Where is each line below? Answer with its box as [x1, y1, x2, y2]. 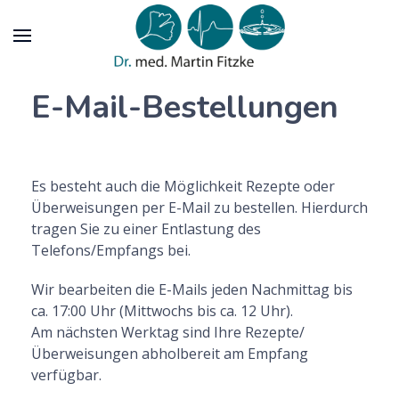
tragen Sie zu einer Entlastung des [31, 219, 261, 239]
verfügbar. [31, 365, 102, 385]
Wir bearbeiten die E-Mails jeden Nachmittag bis [31, 280, 353, 299]
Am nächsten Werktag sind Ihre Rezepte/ [31, 322, 305, 342]
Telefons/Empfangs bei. [31, 240, 191, 260]
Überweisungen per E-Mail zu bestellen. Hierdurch [31, 198, 368, 217]
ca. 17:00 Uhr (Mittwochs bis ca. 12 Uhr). [31, 301, 293, 321]
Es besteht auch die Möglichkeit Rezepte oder [31, 176, 335, 196]
